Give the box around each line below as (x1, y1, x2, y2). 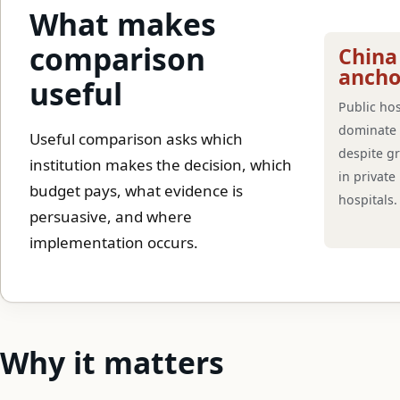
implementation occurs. (29, 231, 198, 253)
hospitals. (337, 190, 397, 208)
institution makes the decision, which (29, 154, 292, 175)
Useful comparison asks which (29, 128, 243, 149)
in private (337, 167, 396, 185)
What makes (29, 3, 216, 45)
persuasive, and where (29, 205, 192, 227)
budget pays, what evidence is (29, 179, 243, 201)
